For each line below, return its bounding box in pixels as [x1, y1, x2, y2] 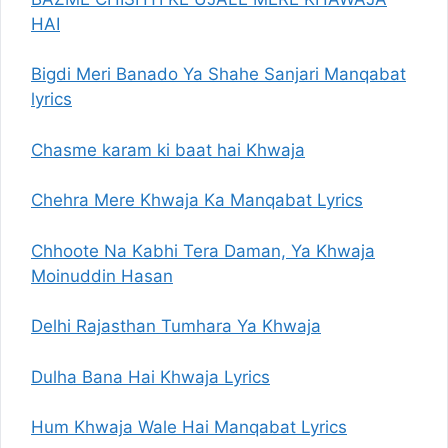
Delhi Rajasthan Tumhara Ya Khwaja [31, 316, 321, 336]
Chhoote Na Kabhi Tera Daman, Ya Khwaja [31, 240, 375, 261]
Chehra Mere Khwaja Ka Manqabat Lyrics [31, 190, 363, 210]
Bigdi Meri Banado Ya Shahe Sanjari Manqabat [31, 64, 406, 84]
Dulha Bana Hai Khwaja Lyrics [31, 366, 270, 387]
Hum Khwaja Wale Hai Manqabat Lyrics [31, 417, 347, 437]
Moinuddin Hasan [31, 265, 173, 286]
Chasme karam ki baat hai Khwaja [31, 139, 305, 160]
